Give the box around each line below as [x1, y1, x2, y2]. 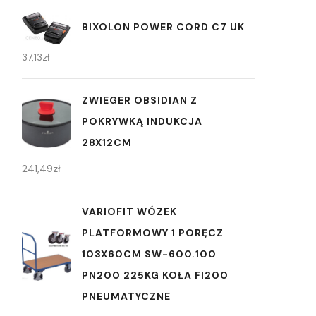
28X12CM [82, 136, 132, 150]
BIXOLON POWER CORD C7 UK [82, 20, 245, 34]
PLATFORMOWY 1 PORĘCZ [82, 226, 224, 240]
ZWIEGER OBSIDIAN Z [82, 94, 197, 107]
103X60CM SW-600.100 [82, 248, 217, 261]
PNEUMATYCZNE [82, 290, 171, 303]
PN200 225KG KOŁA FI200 [82, 269, 229, 282]
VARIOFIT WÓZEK [82, 205, 177, 219]
